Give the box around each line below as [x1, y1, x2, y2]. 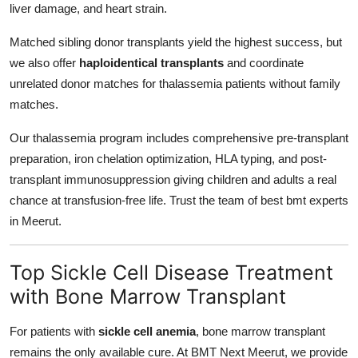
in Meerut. [10, 214, 62, 229]
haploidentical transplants [79, 56, 224, 70]
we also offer [10, 56, 79, 70]
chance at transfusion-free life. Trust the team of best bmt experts [10, 193, 348, 208]
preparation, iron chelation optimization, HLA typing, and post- [10, 152, 327, 166]
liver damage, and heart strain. [10, 2, 167, 16]
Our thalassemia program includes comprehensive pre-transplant [10, 131, 348, 145]
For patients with [10, 324, 98, 339]
